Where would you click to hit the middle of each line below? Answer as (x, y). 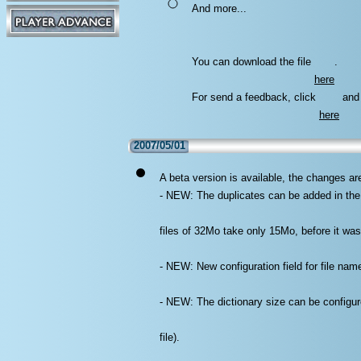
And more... (219, 8)
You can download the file (253, 73)
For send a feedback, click (255, 108)
